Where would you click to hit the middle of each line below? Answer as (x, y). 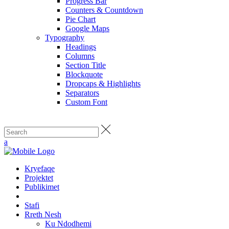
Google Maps (87, 29)
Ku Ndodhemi (68, 223)
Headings (81, 47)
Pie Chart (81, 19)
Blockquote (84, 75)
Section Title (86, 65)
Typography (65, 38)
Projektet (39, 177)
